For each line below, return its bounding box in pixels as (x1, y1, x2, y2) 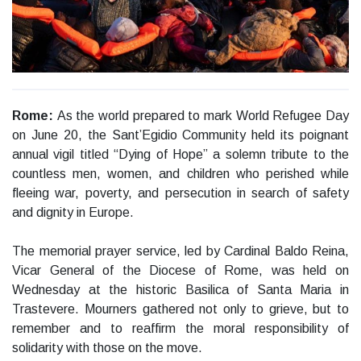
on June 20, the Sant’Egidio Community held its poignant (12, 128, 349, 143)
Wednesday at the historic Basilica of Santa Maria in (12, 283, 349, 297)
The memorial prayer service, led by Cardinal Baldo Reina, (12, 244, 349, 259)
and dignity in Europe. (12, 205, 134, 220)
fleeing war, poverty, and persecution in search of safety (12, 186, 349, 201)
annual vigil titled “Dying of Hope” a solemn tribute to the (12, 147, 349, 162)
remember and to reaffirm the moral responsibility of (12, 322, 349, 336)
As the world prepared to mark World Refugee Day (56, 109, 350, 123)
